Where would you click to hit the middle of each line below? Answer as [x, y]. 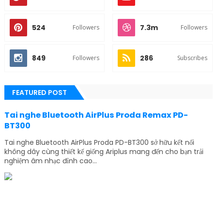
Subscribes [193, 58]
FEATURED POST [39, 93]
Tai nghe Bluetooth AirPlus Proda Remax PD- [96, 115]
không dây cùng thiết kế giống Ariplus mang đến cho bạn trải [104, 152]
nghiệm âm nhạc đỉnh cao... [50, 161]
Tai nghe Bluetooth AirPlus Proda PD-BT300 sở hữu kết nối [99, 143]
